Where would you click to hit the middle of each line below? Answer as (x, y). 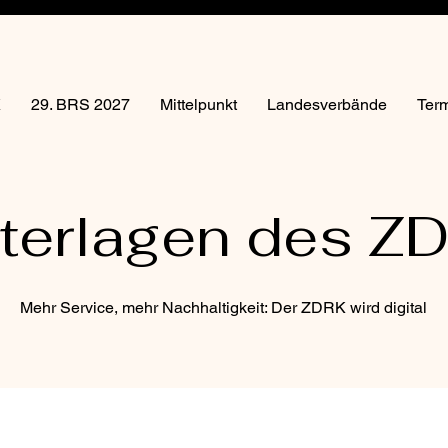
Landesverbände (327, 104)
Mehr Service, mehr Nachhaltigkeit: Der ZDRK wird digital (223, 307)
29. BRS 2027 (81, 104)
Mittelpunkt (199, 104)
